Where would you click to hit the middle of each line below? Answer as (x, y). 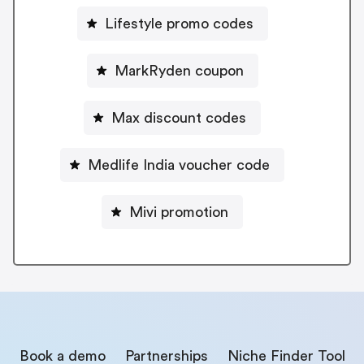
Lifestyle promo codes (179, 23)
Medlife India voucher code (179, 165)
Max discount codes (179, 117)
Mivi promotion (179, 212)
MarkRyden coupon (179, 70)
